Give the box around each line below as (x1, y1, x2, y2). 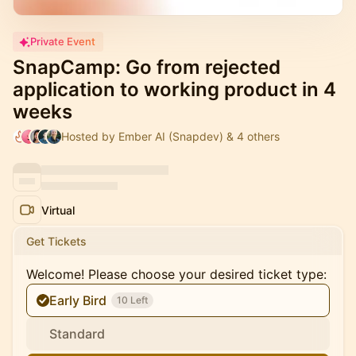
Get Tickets (26, 234, 87, 248)
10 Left (117, 294, 148, 306)
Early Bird (49, 292, 106, 308)
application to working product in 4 (13, 78, 336, 101)
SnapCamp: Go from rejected (13, 56, 281, 79)
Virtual (41, 203, 75, 217)
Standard (49, 326, 105, 342)
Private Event (30, 35, 95, 48)
